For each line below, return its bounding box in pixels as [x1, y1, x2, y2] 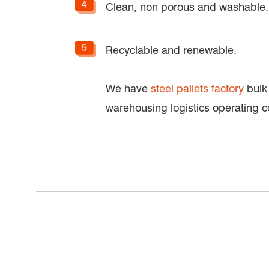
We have [106, 82, 151, 95]
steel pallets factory [151, 82, 244, 95]
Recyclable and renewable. [106, 44, 237, 56]
